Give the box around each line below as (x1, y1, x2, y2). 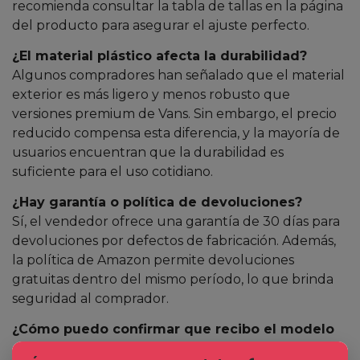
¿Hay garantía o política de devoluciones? (12, 194, 302, 210)
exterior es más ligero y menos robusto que (12, 86, 290, 102)
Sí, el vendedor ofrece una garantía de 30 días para (12, 213, 340, 229)
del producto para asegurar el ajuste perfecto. (12, 17, 309, 33)
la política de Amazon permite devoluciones (12, 252, 294, 268)
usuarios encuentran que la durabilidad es (12, 144, 284, 160)
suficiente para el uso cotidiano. (12, 163, 213, 179)
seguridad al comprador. (12, 290, 169, 306)
